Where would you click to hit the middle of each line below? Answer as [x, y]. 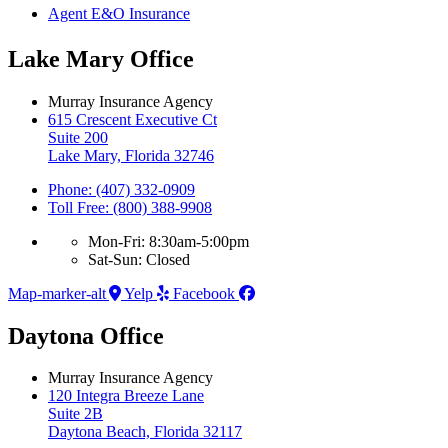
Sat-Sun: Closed [139, 259]
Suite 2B [75, 414]
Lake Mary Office [101, 58]
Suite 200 [78, 137]
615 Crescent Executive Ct [132, 119]
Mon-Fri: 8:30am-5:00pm [168, 241]
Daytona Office [86, 335]
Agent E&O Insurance [119, 13]
